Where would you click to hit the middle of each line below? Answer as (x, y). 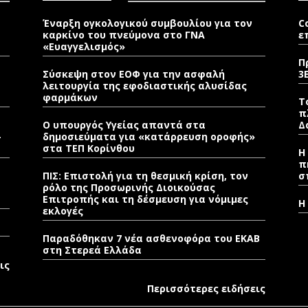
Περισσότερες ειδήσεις (206, 288)
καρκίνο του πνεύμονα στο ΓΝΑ (124, 35)
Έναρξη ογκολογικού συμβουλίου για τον (147, 23)
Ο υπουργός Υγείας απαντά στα (124, 125)
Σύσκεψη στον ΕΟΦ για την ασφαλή (134, 74)
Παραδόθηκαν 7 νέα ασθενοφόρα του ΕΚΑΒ (151, 238)
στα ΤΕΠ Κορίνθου (89, 148)
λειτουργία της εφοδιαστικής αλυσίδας (145, 86)
